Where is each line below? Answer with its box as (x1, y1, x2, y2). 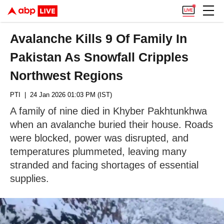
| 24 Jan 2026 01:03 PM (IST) (20, 91, 112, 98)
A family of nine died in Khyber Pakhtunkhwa (10, 105, 207, 116)
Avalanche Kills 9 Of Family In (10, 31, 187, 45)
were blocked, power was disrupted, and (10, 132, 188, 143)
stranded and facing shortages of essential (10, 159, 198, 170)
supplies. (10, 173, 49, 184)
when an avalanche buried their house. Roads (10, 119, 213, 130)
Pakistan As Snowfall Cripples (10, 50, 189, 64)
